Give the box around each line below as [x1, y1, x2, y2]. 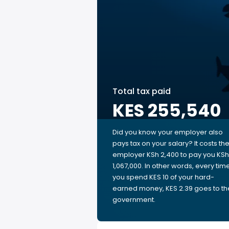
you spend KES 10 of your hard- [112, 172, 214, 182]
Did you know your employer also [112, 127, 223, 137]
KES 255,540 [112, 98, 221, 123]
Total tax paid [112, 85, 171, 97]
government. [112, 195, 155, 204]
